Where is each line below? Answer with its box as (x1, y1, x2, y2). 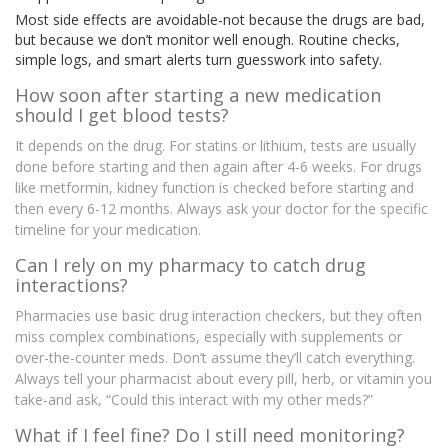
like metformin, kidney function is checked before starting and (15, 178, 414, 198)
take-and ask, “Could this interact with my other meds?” (15, 390, 373, 410)
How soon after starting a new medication (15, 83, 381, 108)
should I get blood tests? (15, 103, 229, 128)
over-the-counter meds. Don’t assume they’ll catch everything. (15, 348, 415, 368)
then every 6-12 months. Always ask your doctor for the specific (15, 199, 428, 219)
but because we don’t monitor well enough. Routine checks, (15, 30, 400, 50)
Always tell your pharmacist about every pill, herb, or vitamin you (15, 369, 432, 389)
